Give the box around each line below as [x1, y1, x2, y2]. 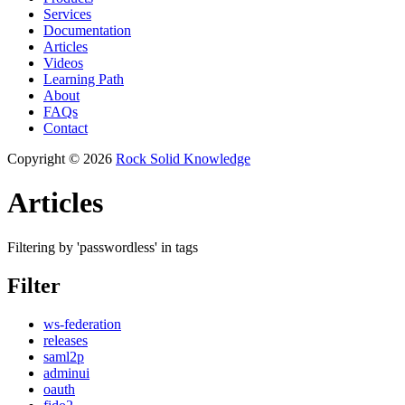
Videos [43, 55, 83, 71]
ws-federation [43, 316, 121, 332]
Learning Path [43, 71, 124, 87]
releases [43, 332, 88, 348]
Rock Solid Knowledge [116, 151, 250, 166]
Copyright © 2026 [7, 151, 112, 166]
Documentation [43, 23, 131, 38]
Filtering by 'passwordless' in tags [7, 239, 198, 255]
